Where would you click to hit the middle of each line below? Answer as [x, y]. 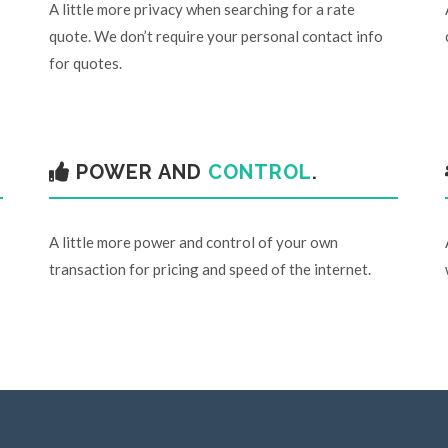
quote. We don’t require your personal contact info [215, 36]
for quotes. [85, 63]
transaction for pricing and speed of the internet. [209, 269]
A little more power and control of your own [193, 242]
